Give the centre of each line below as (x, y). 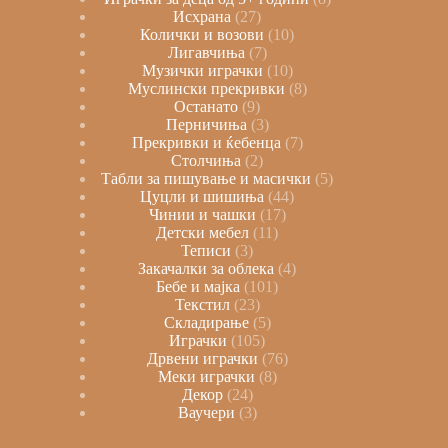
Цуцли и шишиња (202, 197)
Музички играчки (202, 71)
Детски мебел (203, 233)
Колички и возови (202, 35)
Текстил (202, 305)
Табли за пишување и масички (206, 179)
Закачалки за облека (206, 269)
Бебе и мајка (198, 287)
